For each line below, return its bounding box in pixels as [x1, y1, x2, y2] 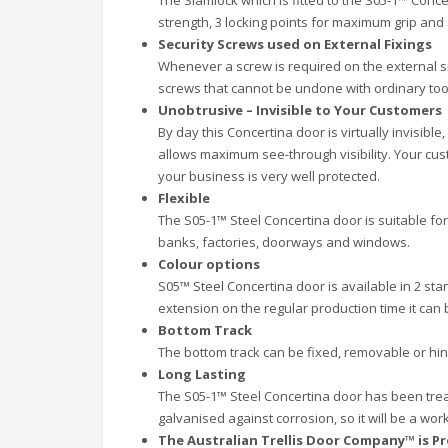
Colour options [158, 255, 260, 274]
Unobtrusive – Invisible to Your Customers [158, 101, 442, 120]
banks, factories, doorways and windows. [158, 233, 410, 252]
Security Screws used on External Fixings [158, 35, 432, 54]
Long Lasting [158, 365, 246, 384]
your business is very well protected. [158, 167, 380, 186]
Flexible [158, 189, 210, 208]
